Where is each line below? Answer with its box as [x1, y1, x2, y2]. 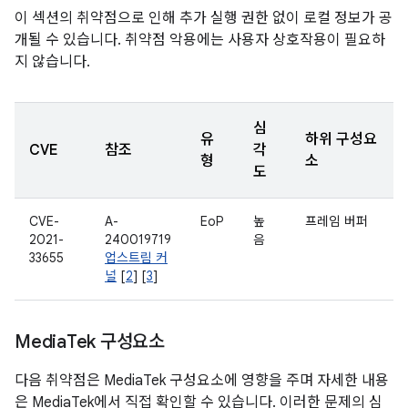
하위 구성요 [305, 130, 377, 148]
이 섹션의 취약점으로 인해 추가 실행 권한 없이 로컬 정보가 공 [15, 9, 393, 27]
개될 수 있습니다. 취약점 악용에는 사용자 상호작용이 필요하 [15, 31, 385, 49]
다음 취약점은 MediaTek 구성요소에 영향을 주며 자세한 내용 [15, 372, 389, 390]
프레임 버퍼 [305, 213, 368, 229]
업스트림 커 [105, 250, 168, 266]
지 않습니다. [15, 53, 90, 71]
